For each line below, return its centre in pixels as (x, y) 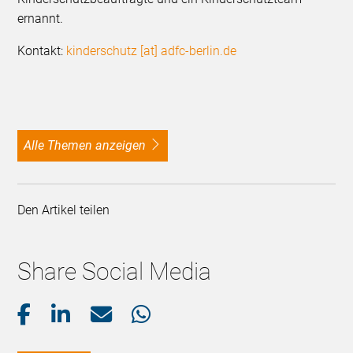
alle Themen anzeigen (89, 146)
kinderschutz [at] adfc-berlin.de (152, 51)
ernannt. (42, 19)
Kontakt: (42, 51)
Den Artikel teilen (67, 210)
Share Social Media (115, 272)
